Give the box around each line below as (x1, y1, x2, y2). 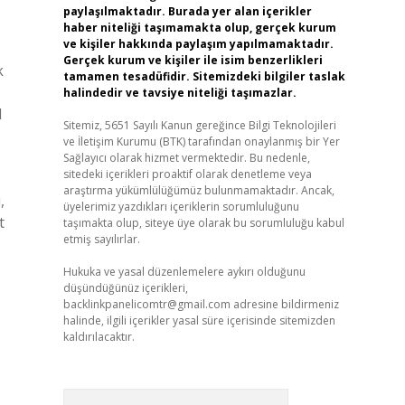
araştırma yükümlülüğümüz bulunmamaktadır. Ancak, (62, 183, 334, 198)
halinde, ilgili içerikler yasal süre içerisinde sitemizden (62, 313, 335, 328)
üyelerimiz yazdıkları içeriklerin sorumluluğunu (62, 199, 299, 214)
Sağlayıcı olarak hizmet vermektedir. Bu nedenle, (62, 150, 310, 165)
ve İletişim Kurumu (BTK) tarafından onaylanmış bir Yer (62, 134, 340, 149)
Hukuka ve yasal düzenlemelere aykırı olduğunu (62, 264, 306, 279)
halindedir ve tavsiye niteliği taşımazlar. (62, 85, 297, 100)
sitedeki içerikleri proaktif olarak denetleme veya (62, 166, 312, 182)
